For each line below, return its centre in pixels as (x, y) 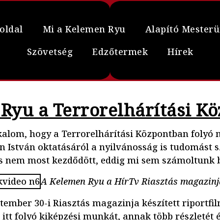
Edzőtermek (120, 52)
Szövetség (50, 52)
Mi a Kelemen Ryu (84, 29)
